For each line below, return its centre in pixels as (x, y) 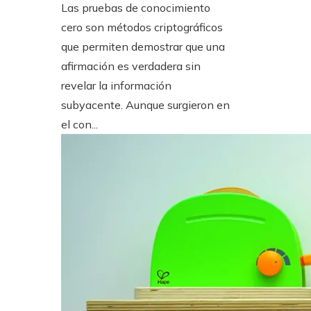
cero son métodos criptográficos (142, 27)
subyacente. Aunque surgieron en (145, 105)
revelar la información (116, 85)
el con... (79, 124)
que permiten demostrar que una (143, 47)
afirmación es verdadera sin (131, 66)
